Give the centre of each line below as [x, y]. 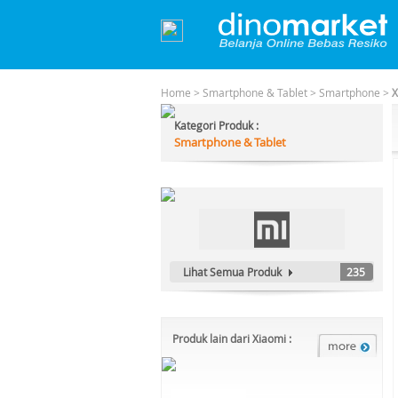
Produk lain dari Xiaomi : [232, 338]
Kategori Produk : [216, 125]
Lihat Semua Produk [232, 272]
